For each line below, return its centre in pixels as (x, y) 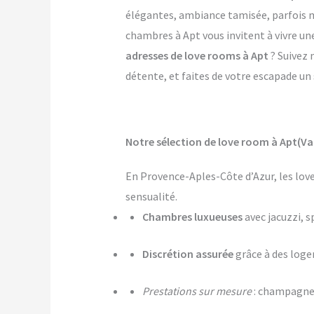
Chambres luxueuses (192, 217)
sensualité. (151, 197)
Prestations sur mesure (197, 291)
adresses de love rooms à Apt (197, 56)
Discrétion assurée (187, 254)
